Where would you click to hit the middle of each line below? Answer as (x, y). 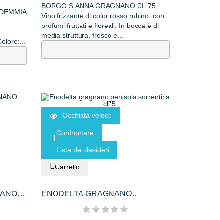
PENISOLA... (64, 205)
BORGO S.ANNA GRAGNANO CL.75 (98, 6)
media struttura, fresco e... (82, 36)
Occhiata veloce (87, 116)
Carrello (67, 167)
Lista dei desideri (82, 150)
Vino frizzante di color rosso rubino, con (102, 16)
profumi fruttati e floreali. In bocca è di (100, 26)
